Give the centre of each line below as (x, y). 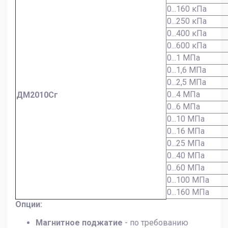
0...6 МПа (183, 107)
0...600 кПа (187, 46)
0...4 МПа (183, 95)
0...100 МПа (189, 180)
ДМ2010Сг (37, 95)
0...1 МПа (183, 58)
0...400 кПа (187, 34)
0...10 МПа (187, 119)
